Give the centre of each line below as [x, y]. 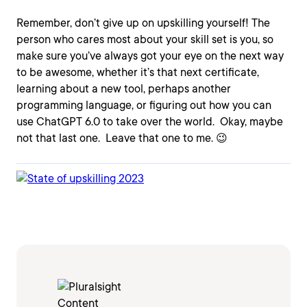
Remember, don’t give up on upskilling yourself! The [143, 23]
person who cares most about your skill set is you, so [145, 39]
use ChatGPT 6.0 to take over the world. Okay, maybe [150, 122]
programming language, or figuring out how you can [144, 105]
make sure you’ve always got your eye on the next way [150, 56]
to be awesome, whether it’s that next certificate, [138, 72]
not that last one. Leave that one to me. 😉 [122, 138]
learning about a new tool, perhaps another [124, 89]
